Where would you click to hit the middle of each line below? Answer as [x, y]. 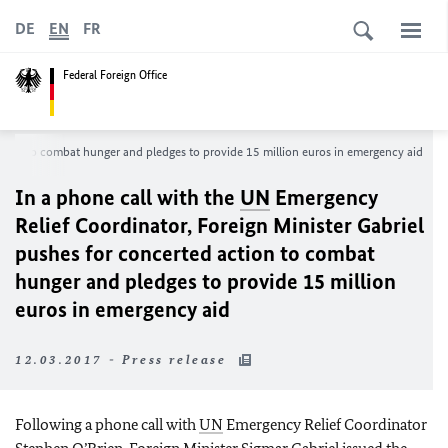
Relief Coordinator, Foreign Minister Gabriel [219, 225]
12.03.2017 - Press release [124, 359]
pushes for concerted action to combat [195, 253]
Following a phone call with [107, 424]
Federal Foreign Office [115, 74]
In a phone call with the [127, 197]
